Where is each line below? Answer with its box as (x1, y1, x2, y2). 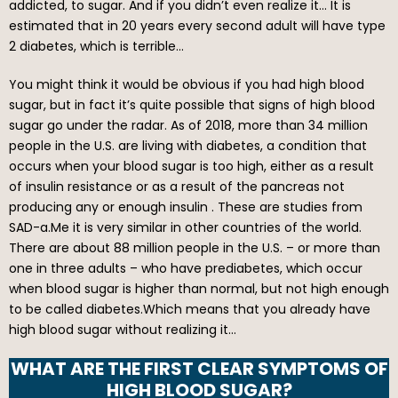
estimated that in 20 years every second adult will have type (9, 17, 386, 36)
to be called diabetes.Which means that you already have (9, 300, 370, 319)
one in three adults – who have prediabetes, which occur (9, 259, 362, 278)
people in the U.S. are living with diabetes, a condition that (9, 137, 367, 155)
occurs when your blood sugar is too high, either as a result (9, 157, 374, 176)
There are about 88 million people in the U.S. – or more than (9, 239, 380, 258)
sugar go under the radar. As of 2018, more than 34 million (9, 116, 368, 135)
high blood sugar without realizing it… (9, 321, 236, 339)
